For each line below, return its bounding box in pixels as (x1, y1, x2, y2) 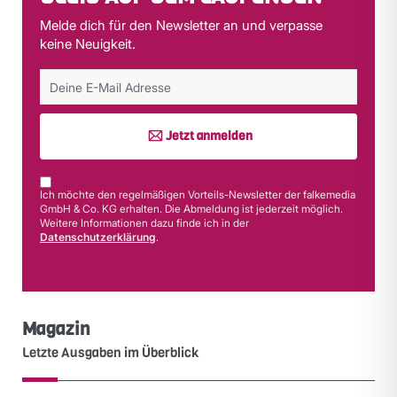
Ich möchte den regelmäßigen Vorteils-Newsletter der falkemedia (40, 187, 355, 201)
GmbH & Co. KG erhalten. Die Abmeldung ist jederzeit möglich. (40, 201, 343, 215)
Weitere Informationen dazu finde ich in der (40, 215, 249, 230)
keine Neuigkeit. (40, 35, 136, 52)
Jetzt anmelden (165, 127, 253, 144)
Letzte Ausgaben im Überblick (22, 343, 198, 362)
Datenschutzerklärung (40, 230, 156, 244)
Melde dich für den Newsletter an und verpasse (40, 16, 323, 34)
